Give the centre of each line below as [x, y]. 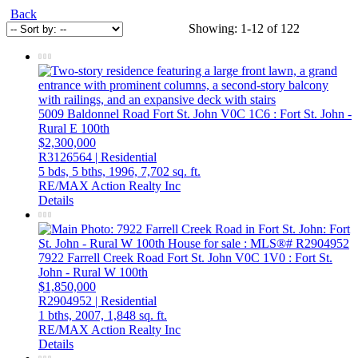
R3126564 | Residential [97, 157]
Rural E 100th [74, 129]
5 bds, [54, 172]
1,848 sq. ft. [137, 316]
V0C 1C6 [245, 114]
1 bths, [55, 316]
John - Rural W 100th [93, 272]
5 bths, [89, 172]
